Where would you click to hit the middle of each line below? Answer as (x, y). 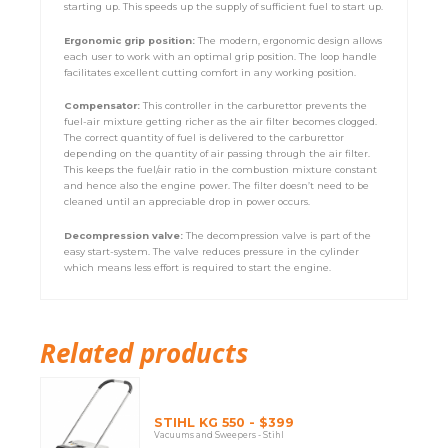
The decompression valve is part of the (279, 235)
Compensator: (104, 106)
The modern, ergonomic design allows (290, 40)
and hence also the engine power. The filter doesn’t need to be (217, 186)
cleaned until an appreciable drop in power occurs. (187, 202)
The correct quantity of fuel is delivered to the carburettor (204, 138)
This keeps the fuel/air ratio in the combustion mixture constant (221, 170)
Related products (144, 353)
